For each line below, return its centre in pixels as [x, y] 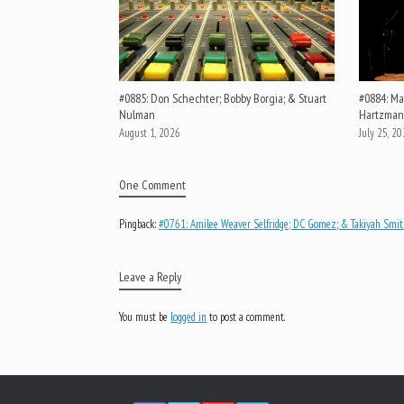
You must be [145, 317]
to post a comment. [246, 317]
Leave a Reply [150, 277]
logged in [188, 317]
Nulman [137, 115]
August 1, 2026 [150, 133]
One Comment [152, 185]
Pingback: [139, 225]
